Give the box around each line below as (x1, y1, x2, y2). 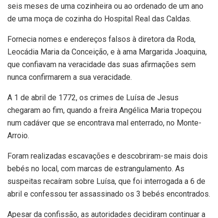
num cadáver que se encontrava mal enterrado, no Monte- (7, 118, 201, 128)
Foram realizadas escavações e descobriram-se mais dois (7, 151, 208, 161)
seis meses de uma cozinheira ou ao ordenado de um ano (7, 1, 203, 11)
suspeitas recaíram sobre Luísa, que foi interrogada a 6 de (7, 177, 205, 186)
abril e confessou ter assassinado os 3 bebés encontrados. (7, 189, 210, 199)
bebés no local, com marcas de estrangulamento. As (7, 164, 184, 174)
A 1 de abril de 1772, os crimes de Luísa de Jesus (7, 93, 179, 103)
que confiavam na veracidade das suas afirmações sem (7, 60, 196, 70)
